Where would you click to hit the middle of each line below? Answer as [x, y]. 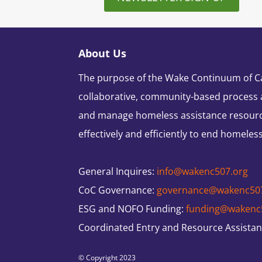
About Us [103, 53]
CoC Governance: [117, 190]
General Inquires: [117, 171]
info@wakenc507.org [203, 171]
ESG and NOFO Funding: [131, 208]
